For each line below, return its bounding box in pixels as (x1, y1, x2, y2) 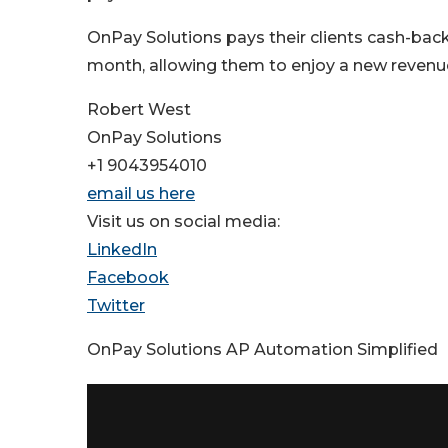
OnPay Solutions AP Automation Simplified (87, 340, 438, 360)
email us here (87, 184, 195, 204)
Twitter (87, 296, 145, 316)
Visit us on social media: (87, 212, 280, 232)
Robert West (87, 100, 191, 120)
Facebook (87, 268, 169, 288)
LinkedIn (87, 240, 157, 260)
